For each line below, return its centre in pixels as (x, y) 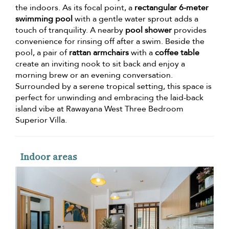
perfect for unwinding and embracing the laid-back (109, 98)
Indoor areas (49, 157)
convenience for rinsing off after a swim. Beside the (110, 42)
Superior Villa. (41, 120)
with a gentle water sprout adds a (135, 19)
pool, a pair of (42, 53)
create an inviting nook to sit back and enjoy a (100, 64)
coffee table (177, 53)
